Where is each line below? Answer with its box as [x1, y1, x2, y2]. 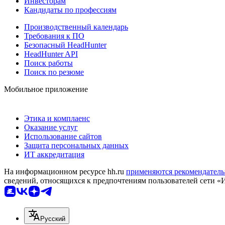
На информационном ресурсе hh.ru [4, 167, 126, 176]
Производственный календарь [24, 22, 128, 31]
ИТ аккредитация [24, 150, 84, 159]
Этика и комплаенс [24, 114, 90, 123]
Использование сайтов [24, 132, 102, 141]
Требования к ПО [24, 31, 84, 40]
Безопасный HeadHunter [24, 40, 106, 49]
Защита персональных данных [24, 141, 129, 150]
